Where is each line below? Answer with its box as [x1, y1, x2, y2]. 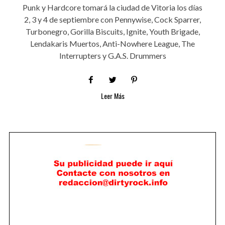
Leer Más [100, 90, 125, 101]
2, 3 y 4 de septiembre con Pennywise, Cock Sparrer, [24, 14, 201, 24]
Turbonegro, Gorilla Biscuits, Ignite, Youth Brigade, [25, 26, 200, 36]
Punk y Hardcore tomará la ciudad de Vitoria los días [23, 2, 202, 12]
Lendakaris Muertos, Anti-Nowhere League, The [30, 38, 195, 48]
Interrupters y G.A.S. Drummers [59, 50, 166, 60]
